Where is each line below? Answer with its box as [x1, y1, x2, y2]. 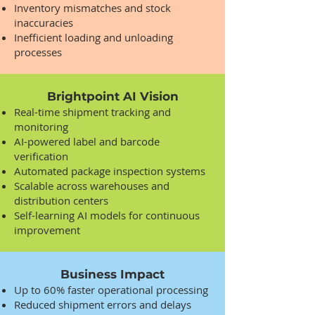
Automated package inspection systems [14, 164, 205, 178]
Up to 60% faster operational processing [14, 283, 208, 297]
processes [14, 45, 62, 59]
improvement [14, 223, 80, 237]
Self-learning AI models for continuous [14, 208, 200, 222]
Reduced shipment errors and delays [14, 297, 191, 311]
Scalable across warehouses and [14, 179, 169, 193]
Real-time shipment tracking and [14, 105, 171, 119]
